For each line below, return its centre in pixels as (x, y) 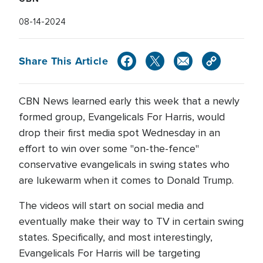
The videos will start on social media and (111, 205)
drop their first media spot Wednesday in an (119, 133)
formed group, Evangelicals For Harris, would (122, 117)
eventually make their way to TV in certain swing (131, 221)
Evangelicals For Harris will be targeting (109, 253)
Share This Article (64, 61)
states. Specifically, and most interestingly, (116, 237)
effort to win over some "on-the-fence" (109, 149)
